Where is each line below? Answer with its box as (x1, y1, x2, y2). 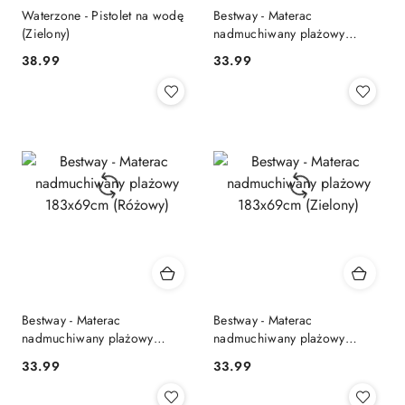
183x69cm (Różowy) (22, 347, 135, 366)
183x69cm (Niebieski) (213, 42, 337, 61)
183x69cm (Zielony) (213, 347, 325, 366)
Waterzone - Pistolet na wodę (22, 5, 184, 24)
